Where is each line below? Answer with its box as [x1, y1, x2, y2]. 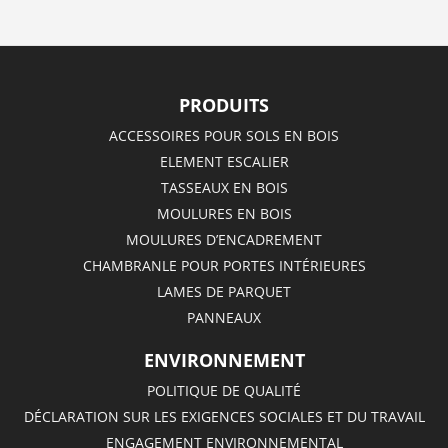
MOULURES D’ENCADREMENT [126, 229, 322, 249]
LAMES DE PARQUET [157, 281, 291, 301]
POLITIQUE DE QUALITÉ [147, 381, 301, 401]
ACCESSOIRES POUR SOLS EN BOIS [109, 125, 339, 145]
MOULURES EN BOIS [156, 203, 292, 223]
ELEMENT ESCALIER [159, 151, 289, 171]
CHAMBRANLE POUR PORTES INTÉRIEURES [82, 255, 366, 275]
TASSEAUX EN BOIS [160, 177, 288, 197]
